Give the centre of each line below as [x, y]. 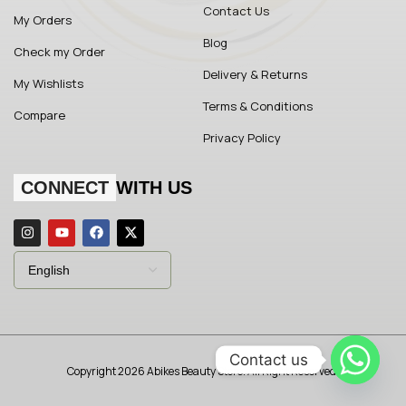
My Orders [43, 19]
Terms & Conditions [257, 106]
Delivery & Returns [255, 74]
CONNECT [65, 187]
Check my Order [59, 51]
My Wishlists [48, 83]
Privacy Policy [242, 137]
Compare [39, 115]
